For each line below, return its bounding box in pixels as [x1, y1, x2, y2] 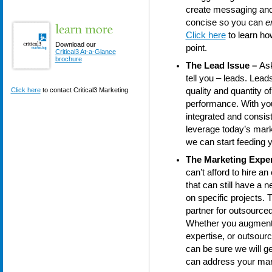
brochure [55, 55, 82, 63]
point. [185, 43, 207, 53]
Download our [55, 41, 96, 48]
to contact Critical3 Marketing [40, 86, 128, 93]
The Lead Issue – [185, 61, 259, 70]
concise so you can [185, 18, 265, 27]
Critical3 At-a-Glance [55, 48, 116, 55]
